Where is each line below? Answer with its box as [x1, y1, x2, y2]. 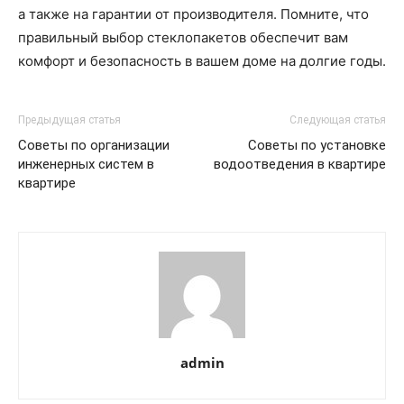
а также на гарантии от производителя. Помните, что [18, 5, 369, 23]
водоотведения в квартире [214, 156, 386, 172]
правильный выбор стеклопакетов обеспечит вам [18, 29, 348, 46]
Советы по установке [248, 137, 386, 153]
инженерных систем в [18, 156, 154, 172]
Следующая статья [289, 114, 386, 126]
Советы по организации [18, 137, 170, 153]
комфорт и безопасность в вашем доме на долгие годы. [18, 52, 386, 69]
